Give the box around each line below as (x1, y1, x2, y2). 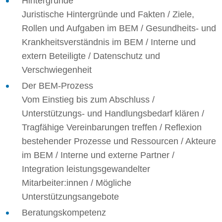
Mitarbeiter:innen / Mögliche (22, 178, 131, 188)
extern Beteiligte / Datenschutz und (22, 51, 160, 61)
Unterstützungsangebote (22, 192, 119, 202)
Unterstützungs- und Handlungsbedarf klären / (22, 109, 204, 118)
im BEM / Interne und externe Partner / (22, 150, 174, 160)
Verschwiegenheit (22, 65, 92, 75)
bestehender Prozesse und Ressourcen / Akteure (22, 136, 216, 146)
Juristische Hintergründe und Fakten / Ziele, (22, 9, 194, 19)
